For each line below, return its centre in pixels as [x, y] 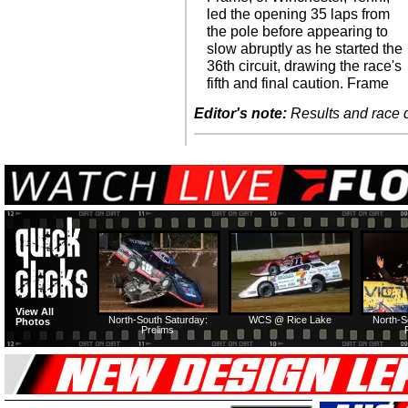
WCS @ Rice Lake [290, 320]
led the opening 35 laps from [299, 14]
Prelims [158, 330]
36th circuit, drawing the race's [305, 66]
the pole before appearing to [298, 31]
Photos [33, 322]
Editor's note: [240, 114]
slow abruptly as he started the [305, 49]
